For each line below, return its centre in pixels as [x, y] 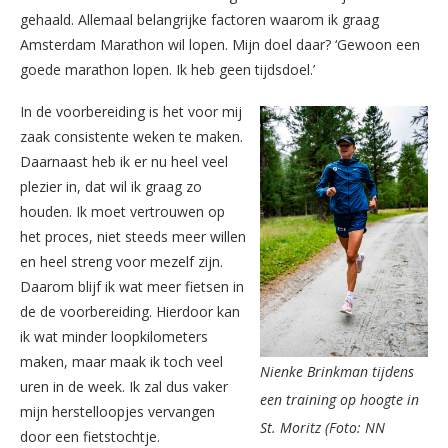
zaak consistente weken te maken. [131, 136]
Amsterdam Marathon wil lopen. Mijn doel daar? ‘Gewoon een [220, 44]
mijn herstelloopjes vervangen [117, 411]
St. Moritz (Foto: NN [322, 427]
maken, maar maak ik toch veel [121, 361]
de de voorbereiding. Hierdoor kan [130, 311]
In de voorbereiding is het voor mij [131, 111]
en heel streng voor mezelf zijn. [121, 261]
